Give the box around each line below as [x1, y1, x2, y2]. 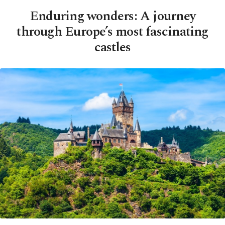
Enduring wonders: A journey [30, 6, 195, 26]
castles [94, 37, 131, 57]
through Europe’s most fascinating [17, 22, 208, 42]
